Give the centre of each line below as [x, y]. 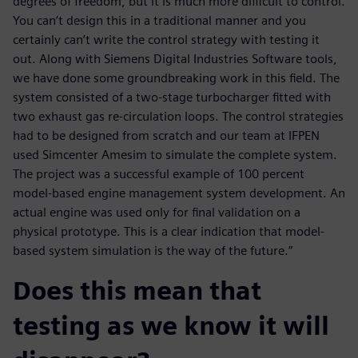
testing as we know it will [171, 326]
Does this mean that [137, 291]
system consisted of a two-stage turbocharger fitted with [172, 97]
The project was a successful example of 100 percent [159, 174]
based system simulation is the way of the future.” [153, 251]
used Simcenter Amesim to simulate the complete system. [175, 155]
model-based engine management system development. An [179, 193]
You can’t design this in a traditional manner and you [159, 21]
